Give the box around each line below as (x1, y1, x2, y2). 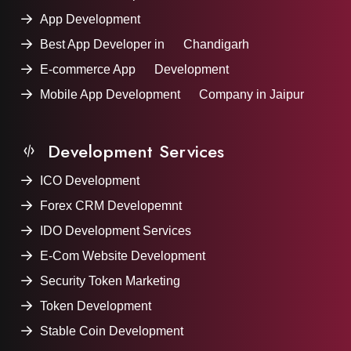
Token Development (40, 299, 151, 313)
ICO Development (40, 174, 139, 188)
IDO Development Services (40, 224, 191, 238)
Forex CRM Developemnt (40, 199, 182, 213)
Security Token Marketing (40, 274, 180, 288)
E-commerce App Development (40, 63, 229, 77)
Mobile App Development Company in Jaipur (40, 88, 304, 102)
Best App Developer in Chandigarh (40, 38, 249, 52)
